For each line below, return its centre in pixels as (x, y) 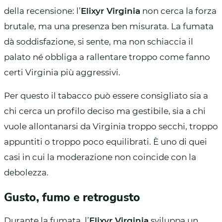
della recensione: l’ (42, 11)
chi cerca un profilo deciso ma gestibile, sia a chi (105, 111)
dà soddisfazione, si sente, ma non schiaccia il (99, 41)
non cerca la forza (178, 11)
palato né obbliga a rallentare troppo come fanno (107, 57)
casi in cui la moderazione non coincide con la (100, 157)
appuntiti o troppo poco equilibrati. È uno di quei (106, 141)
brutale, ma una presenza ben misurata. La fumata (109, 26)
